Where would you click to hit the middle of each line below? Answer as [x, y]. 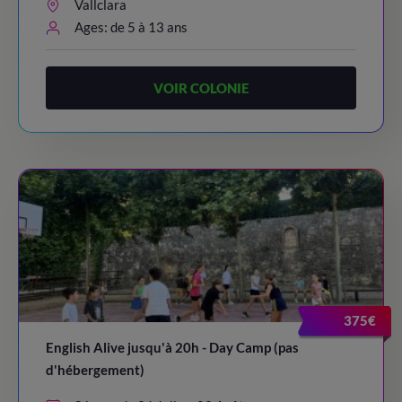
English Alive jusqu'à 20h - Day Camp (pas [172, 347]
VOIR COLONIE [201, 87]
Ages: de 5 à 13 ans [131, 27]
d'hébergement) [95, 370]
